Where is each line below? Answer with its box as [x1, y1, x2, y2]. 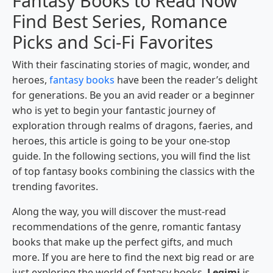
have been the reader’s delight [115, 73, 258, 87]
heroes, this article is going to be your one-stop [12, 134, 230, 148]
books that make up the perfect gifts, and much [12, 235, 233, 249]
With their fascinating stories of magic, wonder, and [12, 58, 250, 72]
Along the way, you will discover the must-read [12, 205, 226, 219]
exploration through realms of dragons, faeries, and [12, 119, 253, 133]
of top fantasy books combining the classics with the [12, 165, 255, 179]
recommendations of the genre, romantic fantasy [12, 220, 241, 234]
